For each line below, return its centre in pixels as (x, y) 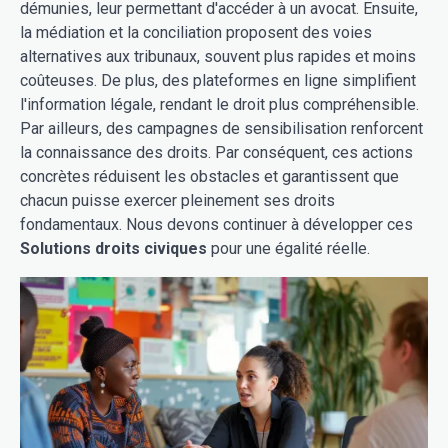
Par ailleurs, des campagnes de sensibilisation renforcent (221, 128)
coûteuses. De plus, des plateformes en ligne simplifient (218, 80)
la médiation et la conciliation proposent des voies (196, 32)
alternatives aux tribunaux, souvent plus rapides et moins (218, 56)
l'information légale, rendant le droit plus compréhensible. (219, 104)
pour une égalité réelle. (288, 248)
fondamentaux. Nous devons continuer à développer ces (216, 224)
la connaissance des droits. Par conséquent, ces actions (216, 152)
